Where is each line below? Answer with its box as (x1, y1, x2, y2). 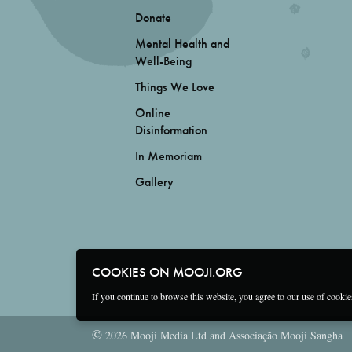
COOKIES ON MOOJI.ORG (92, 263, 243, 280)
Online (135, 104, 170, 121)
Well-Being (135, 53, 192, 69)
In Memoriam (135, 148, 202, 164)
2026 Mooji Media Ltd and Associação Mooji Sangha (102, 327, 343, 343)
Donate (135, 9, 171, 26)
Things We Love (135, 79, 214, 95)
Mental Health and (135, 35, 229, 52)
